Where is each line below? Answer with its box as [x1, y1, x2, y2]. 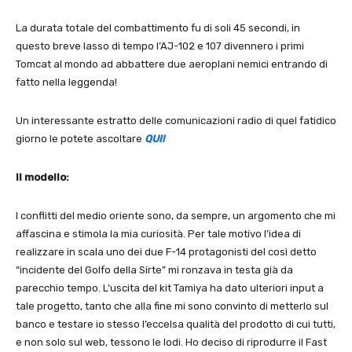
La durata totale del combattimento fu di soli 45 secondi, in [16, 22, 300, 35]
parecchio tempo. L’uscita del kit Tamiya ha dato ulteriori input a [16, 282, 324, 295]
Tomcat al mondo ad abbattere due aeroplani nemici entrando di [16, 58, 328, 71]
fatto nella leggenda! [16, 76, 117, 89]
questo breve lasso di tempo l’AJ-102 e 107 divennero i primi [16, 40, 304, 53]
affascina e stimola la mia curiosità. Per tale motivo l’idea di [16, 228, 301, 240]
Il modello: [16, 171, 69, 184]
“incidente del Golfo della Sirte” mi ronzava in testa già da [16, 264, 293, 277]
